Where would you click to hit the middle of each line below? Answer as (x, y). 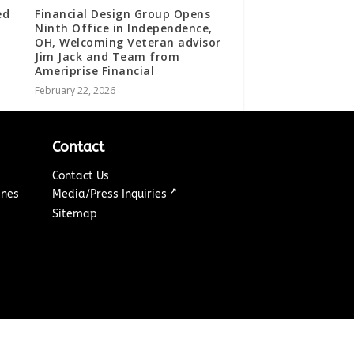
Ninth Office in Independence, (124, 28)
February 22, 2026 (75, 90)
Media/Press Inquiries (111, 194)
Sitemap (75, 213)
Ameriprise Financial (95, 70)
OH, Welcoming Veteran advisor (128, 42)
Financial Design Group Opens (123, 13)
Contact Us (81, 175)
